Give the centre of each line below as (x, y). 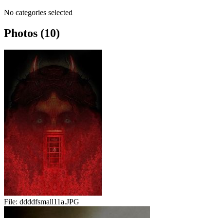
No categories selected (38, 13)
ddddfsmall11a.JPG (49, 202)
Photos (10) (32, 33)
